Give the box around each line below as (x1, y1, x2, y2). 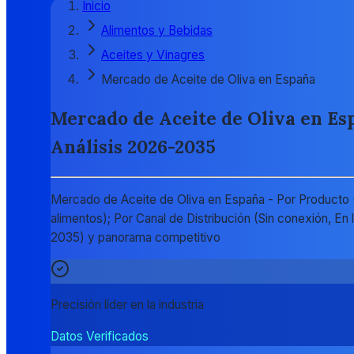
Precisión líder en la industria (51, 297, 204, 313)
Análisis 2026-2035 (51, 135, 216, 159)
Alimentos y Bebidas (101, 23, 213, 39)
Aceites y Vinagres (101, 47, 205, 63)
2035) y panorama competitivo (51, 229, 220, 245)
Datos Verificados (51, 328, 149, 344)
